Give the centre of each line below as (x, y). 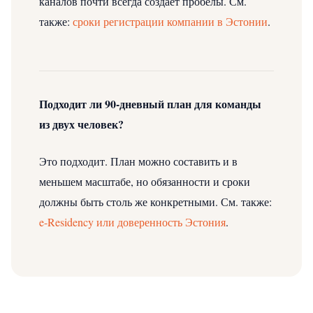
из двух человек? (81, 124)
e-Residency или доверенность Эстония (132, 221)
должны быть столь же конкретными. (129, 201)
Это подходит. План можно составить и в (138, 161)
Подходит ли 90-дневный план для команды (150, 103)
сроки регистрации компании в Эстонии (170, 21)
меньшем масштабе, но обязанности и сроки (145, 181)
